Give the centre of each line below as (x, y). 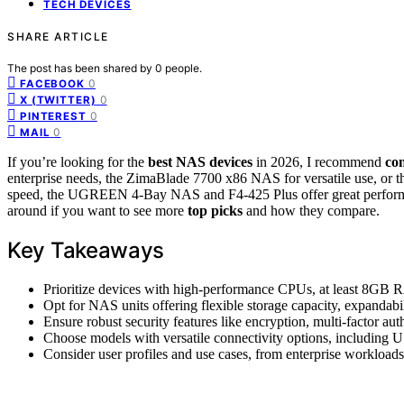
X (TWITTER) (58, 100)
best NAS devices (200, 161)
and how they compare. (311, 210)
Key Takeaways (86, 250)
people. (184, 68)
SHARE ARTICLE (58, 36)
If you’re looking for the (78, 161)
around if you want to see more (97, 210)
